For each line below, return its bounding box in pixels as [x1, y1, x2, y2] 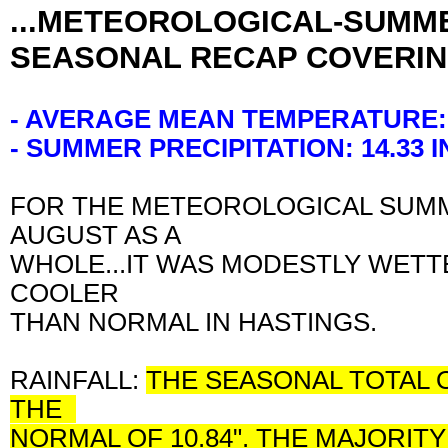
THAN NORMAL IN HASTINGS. [10, 307, 391, 336]
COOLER [10, 278, 133, 307]
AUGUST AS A [10, 220, 194, 249]
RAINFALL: [10, 365, 146, 394]
